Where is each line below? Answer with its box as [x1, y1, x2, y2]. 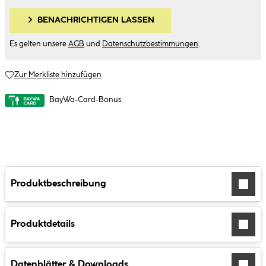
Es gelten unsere [9, 40, 68, 47]
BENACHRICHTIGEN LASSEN [37, 16, 155, 25]
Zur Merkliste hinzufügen [14, 71, 102, 78]
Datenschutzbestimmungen [102, 40, 198, 47]
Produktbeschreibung [11, 179, 106, 189]
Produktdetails [11, 220, 75, 229]
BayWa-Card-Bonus [49, 96, 121, 104]
